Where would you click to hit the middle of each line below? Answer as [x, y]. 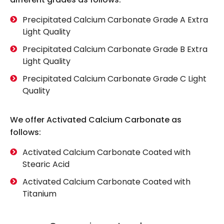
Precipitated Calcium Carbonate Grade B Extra [115, 49]
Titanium [39, 194]
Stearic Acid [46, 164]
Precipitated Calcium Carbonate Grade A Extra [115, 20]
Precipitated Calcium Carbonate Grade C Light [114, 79]
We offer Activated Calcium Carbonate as [96, 120]
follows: [25, 132]
